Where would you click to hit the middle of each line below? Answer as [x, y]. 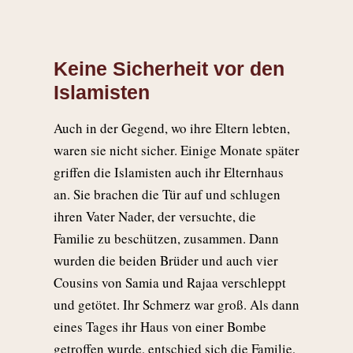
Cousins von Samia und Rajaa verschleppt [170, 283]
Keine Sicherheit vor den [169, 69]
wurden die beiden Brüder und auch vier [166, 261]
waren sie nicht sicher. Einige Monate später [176, 150]
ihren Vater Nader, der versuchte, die [155, 217]
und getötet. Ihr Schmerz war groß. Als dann [176, 305]
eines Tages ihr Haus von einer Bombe [160, 327]
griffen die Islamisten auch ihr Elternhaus [169, 173]
